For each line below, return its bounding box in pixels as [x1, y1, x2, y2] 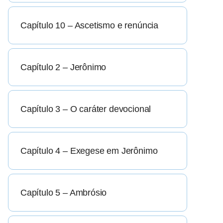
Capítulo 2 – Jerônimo [20, 62, 107, 73]
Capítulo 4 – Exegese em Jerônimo [20, 146, 158, 156]
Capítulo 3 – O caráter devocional [20, 104, 151, 114]
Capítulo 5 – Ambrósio [20, 188, 107, 198]
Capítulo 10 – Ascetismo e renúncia [20, 20, 159, 31]
